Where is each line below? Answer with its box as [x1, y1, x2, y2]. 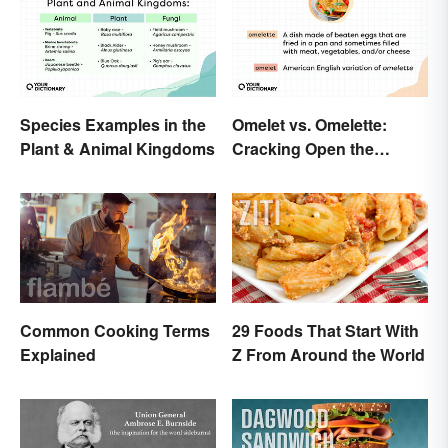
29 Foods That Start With [232, 319, 419, 343]
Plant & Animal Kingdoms [20, 136, 215, 160]
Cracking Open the [232, 136, 374, 160]
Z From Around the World [232, 343, 425, 367]
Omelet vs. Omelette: [232, 112, 387, 136]
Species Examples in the [20, 112, 206, 136]
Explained [20, 343, 96, 367]
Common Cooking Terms [20, 319, 210, 343]
